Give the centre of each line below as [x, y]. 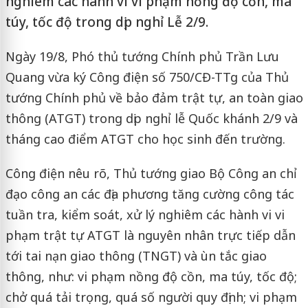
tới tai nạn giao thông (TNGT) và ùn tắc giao [136, 256]
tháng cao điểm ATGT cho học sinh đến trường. [145, 139]
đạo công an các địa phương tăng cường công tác [150, 194]
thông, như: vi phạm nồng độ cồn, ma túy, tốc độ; [151, 276]
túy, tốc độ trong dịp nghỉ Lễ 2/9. [107, 22]
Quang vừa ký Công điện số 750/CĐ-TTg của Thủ [147, 77]
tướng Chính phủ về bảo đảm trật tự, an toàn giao [154, 98]
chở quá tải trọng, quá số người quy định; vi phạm [151, 297]
